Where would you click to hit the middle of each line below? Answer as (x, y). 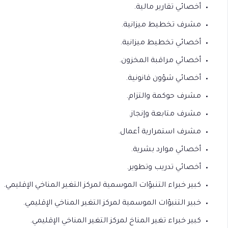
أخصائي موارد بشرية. (166, 150)
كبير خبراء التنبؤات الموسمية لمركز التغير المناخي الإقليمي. (102, 186)
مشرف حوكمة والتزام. (164, 97)
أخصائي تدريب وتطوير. (164, 168)
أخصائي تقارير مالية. (167, 8)
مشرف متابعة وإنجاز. (165, 115)
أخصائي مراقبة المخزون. (160, 61)
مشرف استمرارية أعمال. (160, 132)
